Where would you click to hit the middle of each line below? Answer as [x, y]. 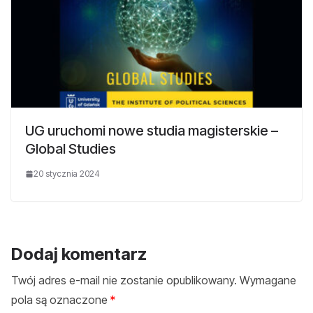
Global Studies [71, 148]
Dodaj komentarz [79, 254]
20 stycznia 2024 [67, 173]
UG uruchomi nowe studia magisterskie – [152, 130]
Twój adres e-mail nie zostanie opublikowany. [124, 280]
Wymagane [268, 280]
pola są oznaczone [61, 299]
